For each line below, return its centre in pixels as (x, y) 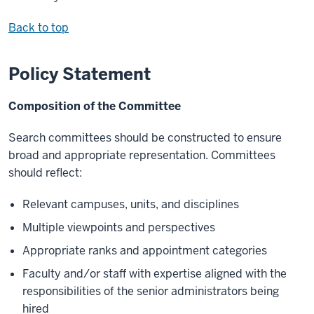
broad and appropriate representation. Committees (142, 156)
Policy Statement (80, 74)
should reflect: (45, 173)
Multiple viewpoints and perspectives (119, 228)
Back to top (39, 28)
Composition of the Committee (95, 107)
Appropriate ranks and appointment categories (145, 251)
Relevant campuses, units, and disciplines (131, 205)
